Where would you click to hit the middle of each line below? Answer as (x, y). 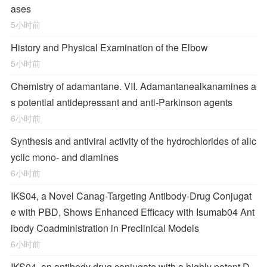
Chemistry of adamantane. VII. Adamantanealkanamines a (133, 86)
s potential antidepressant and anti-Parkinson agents (122, 102)
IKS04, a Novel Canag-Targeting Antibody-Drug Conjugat (131, 196)
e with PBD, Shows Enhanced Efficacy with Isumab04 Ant (133, 212)
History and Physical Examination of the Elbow (109, 47)
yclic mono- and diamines (65, 157)
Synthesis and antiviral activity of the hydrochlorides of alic (133, 141)
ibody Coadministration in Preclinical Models (105, 228)
